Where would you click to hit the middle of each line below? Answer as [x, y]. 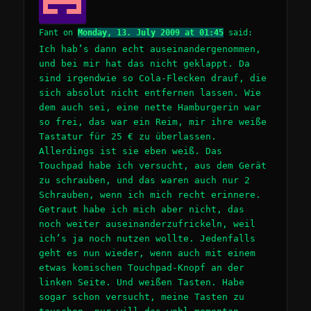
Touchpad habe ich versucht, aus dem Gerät [153, 166]
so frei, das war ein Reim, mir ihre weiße [153, 122]
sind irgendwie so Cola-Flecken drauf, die [153, 78]
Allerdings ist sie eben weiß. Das [131, 151]
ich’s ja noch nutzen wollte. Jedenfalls [148, 239]
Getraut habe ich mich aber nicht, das [142, 210]
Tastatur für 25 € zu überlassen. [128, 137]
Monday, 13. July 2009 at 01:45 [151, 33]
